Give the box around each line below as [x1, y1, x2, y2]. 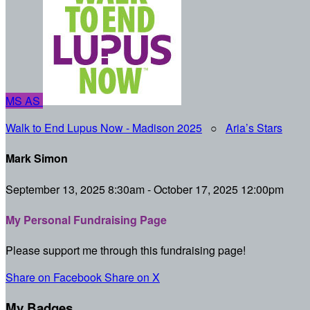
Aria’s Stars [226, 120, 282, 136]
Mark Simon [6, 150, 68, 167]
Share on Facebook [6, 269, 102, 286]
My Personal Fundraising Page [6, 211, 167, 228]
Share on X [104, 269, 160, 286]
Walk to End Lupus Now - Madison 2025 [6, 120, 202, 136]
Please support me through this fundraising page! [6, 242, 248, 259]
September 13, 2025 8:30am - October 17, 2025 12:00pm [6, 181, 284, 197]
